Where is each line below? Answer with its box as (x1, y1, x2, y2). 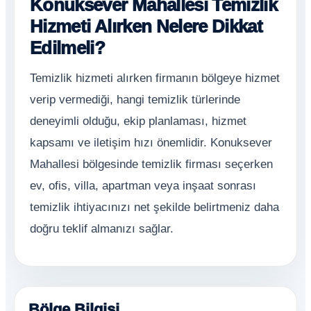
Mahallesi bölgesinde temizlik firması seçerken (30, 158, 273, 171)
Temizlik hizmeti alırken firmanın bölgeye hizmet (30, 72, 280, 85)
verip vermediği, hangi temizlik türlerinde (30, 93, 240, 106)
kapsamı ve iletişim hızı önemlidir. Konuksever (30, 136, 272, 149)
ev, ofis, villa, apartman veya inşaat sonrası (30, 179, 256, 192)
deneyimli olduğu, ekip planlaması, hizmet (30, 115, 246, 128)
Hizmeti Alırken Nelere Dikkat (30, 16, 263, 37)
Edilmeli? (30, 37, 106, 58)
